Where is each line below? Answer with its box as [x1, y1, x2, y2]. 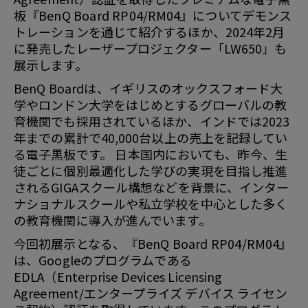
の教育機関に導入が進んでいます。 [14, 210, 211, 229]
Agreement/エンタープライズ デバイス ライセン [14, 283, 287, 302]
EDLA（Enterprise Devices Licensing [14, 267, 223, 285]
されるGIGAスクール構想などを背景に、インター [14, 177, 289, 196]
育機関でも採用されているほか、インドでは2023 [14, 111, 290, 130]
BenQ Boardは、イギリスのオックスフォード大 [14, 78, 283, 97]
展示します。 [14, 55, 87, 74]
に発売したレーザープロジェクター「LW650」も [14, 38, 287, 57]
